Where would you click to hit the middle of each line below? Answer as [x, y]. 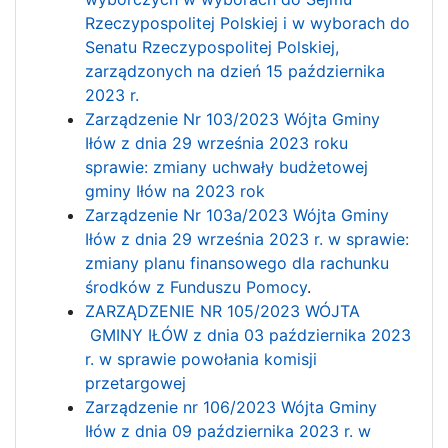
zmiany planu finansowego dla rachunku [237, 262]
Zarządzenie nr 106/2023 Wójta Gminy [231, 406]
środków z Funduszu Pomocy [196, 286]
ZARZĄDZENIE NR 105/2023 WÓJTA [223, 310]
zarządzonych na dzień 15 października [235, 70]
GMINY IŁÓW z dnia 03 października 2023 [248, 334]
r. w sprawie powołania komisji [201, 358]
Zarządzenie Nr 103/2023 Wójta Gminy [233, 118]
